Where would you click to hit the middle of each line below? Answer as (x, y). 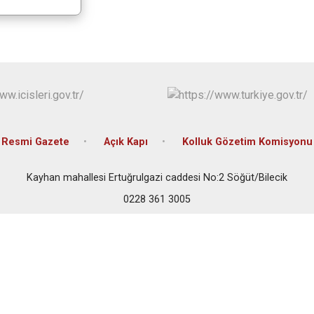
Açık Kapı (126, 142)
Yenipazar (268, 49)
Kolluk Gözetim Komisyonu (247, 142)
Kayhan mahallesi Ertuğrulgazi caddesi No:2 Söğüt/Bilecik (157, 178)
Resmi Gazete (35, 142)
